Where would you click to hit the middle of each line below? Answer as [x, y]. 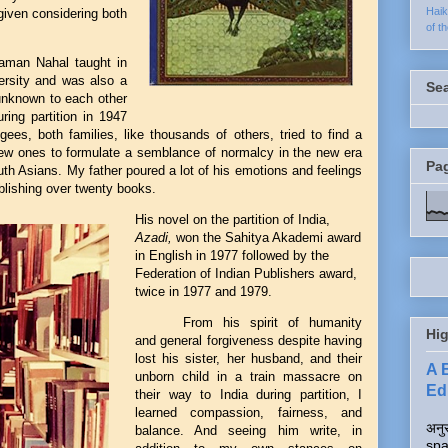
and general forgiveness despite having [248, 340]
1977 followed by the [269, 255]
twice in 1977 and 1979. [203, 291]
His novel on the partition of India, [232, 219]
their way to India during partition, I [248, 394]
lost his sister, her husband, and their [248, 358]
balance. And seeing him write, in [248, 430]
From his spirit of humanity [272, 322]
